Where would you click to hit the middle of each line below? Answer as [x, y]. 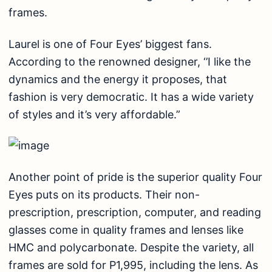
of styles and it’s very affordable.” [94, 114]
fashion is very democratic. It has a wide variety [131, 97]
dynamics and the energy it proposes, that [118, 79]
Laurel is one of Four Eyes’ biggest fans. [110, 44]
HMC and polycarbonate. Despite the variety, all [131, 247]
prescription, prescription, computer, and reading [135, 212]
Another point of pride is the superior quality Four [135, 177]
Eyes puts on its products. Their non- [104, 194]
